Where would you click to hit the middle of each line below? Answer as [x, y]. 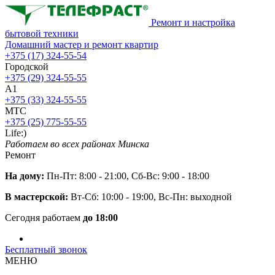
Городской [27, 67]
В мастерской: [37, 197]
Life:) [16, 133]
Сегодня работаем [44, 218]
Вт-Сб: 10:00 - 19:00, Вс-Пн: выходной [150, 197]
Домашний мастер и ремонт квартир [82, 45]
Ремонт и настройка [193, 22]
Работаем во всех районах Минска [77, 144]
